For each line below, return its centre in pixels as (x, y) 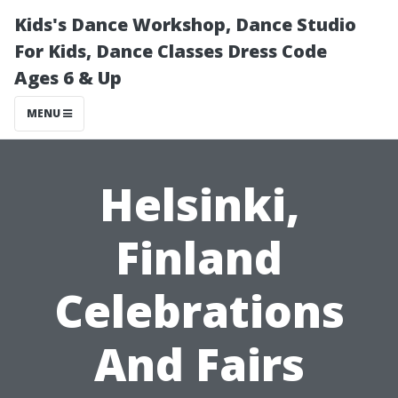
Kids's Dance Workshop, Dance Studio (185, 24)
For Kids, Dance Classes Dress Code (171, 51)
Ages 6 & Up (68, 78)
